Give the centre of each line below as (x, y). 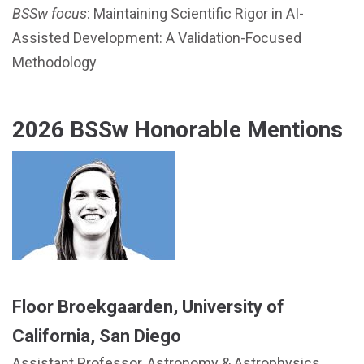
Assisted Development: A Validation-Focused (157, 38)
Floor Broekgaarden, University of (148, 307)
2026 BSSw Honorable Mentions (178, 130)
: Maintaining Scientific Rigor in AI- (195, 13)
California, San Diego (97, 336)
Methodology (54, 62)
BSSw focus (50, 13)
